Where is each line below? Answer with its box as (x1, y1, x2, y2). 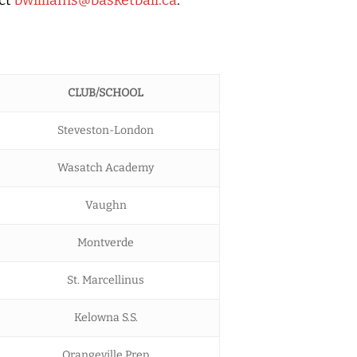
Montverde (77, 235, 134, 249)
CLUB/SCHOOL (68, 85, 143, 100)
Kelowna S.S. (73, 310, 138, 324)
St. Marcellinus (67, 273, 144, 287)
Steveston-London (57, 123, 154, 137)
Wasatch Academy (57, 160, 154, 175)
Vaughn (84, 198, 127, 212)
